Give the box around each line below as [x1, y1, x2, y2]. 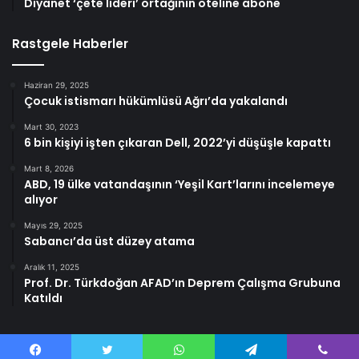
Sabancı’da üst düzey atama [24, 233, 195, 250]
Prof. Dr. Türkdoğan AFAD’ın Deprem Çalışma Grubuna [24, 275, 341, 292]
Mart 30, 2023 [24, 122, 79, 132]
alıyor [24, 192, 58, 208]
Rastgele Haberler [12, 35, 128, 53]
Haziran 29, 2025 [24, 80, 89, 91]
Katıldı [24, 290, 63, 307]
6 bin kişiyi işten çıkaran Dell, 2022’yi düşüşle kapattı [24, 135, 331, 151]
